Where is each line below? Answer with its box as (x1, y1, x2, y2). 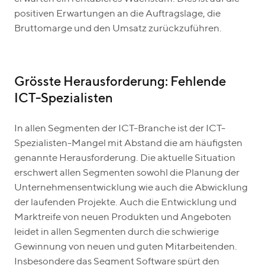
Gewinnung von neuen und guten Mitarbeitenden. (14, 241, 237, 252)
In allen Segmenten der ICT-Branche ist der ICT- (14, 123, 225, 134)
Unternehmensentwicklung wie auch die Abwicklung (14, 182, 248, 193)
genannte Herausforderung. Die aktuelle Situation (14, 153, 235, 163)
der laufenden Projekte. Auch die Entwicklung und (14, 197, 237, 208)
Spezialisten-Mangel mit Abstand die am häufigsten (14, 138, 243, 148)
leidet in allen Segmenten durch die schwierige (14, 227, 219, 237)
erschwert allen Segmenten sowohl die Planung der (14, 167, 240, 178)
